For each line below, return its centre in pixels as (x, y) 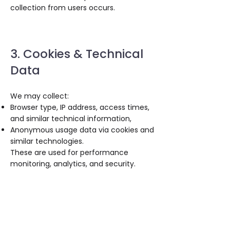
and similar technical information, (71, 119)
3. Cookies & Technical (77, 54)
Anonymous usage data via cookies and (82, 130)
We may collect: (40, 96)
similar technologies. (47, 141)
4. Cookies (41, 220)
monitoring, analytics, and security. (73, 164)
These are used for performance (69, 152)
